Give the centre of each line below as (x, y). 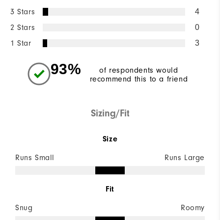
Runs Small (35, 158)
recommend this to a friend (139, 79)
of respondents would (139, 70)
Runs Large (185, 158)
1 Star (21, 43)
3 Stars (23, 12)
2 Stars (23, 28)
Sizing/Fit (110, 113)
